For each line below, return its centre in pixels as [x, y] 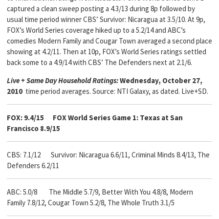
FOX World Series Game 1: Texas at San [118, 118]
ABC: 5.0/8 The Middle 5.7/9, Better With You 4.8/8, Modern [100, 192]
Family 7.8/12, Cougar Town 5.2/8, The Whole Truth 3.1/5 [91, 203]
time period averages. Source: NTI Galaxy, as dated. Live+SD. [115, 91]
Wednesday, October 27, [161, 80]
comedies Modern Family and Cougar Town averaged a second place [109, 41]
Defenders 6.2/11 [33, 165]
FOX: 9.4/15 [25, 118]
